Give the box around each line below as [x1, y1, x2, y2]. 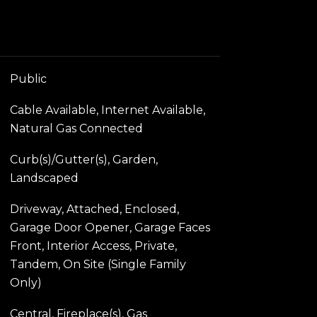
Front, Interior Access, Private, [9, 238, 177, 253]
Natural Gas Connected [9, 121, 143, 135]
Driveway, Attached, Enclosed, [9, 202, 179, 216]
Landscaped [9, 171, 79, 185]
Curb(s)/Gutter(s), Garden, [9, 152, 158, 166]
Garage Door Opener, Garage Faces [9, 220, 210, 234]
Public [9, 71, 47, 86]
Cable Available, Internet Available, [9, 103, 205, 117]
